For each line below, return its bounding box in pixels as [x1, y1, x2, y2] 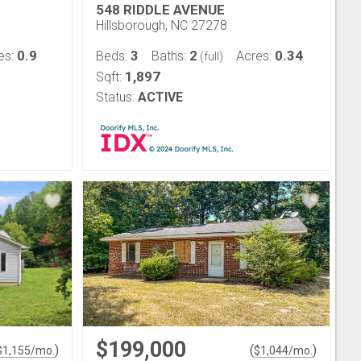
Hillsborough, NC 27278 [96, 18, 227, 33]
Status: [96, 89, 135, 105]
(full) [197, 50, 223, 63]
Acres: [236, 48, 275, 64]
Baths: [151, 48, 189, 64]
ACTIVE [138, 89, 183, 105]
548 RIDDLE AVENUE [96, 2, 225, 18]
